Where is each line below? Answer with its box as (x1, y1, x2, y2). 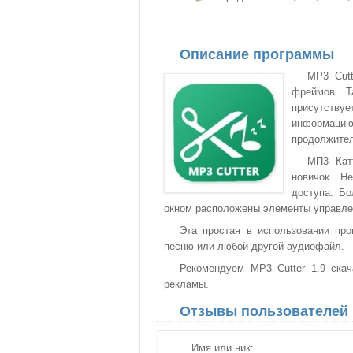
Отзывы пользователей (180, 303, 348, 319)
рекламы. (164, 278, 209, 290)
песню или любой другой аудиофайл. (164, 240, 344, 252)
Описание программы (180, 46, 334, 62)
